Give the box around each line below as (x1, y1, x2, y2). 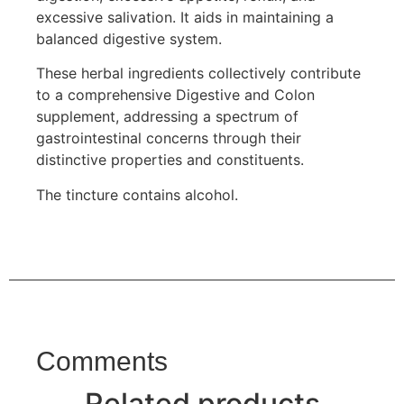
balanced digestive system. (36, 29, 222, 48)
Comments (36, 346, 168, 377)
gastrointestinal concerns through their (36, 129, 301, 148)
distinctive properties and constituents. (36, 151, 304, 170)
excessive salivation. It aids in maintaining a (36, 7, 334, 26)
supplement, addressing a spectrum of (36, 107, 298, 126)
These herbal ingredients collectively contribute (36, 64, 361, 83)
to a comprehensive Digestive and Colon (36, 86, 315, 105)
